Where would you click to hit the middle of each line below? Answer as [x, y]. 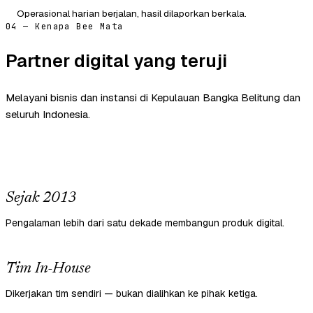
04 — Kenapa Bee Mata [65, 27]
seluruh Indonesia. [48, 115]
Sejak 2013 [41, 199]
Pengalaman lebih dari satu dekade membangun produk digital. [145, 223]
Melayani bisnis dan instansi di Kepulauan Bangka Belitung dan [153, 98]
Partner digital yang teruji [116, 61]
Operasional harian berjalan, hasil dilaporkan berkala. [132, 14]
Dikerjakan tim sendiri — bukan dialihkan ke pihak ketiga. [132, 294]
